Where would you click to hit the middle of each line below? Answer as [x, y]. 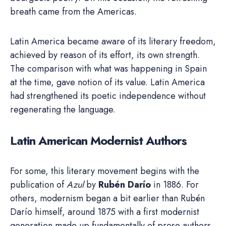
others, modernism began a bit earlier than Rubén [107, 198]
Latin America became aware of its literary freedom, [113, 41]
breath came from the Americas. [73, 11]
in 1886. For [175, 184]
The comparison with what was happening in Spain [108, 68]
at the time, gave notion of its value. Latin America [107, 82]
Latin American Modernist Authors [98, 140]
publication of [38, 184]
